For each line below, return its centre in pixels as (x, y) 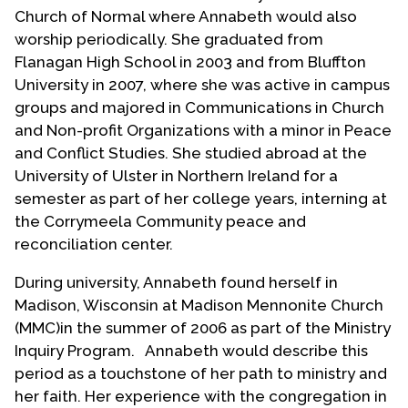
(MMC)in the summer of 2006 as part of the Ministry (203, 327)
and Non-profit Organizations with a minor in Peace (203, 130)
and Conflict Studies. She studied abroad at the (191, 153)
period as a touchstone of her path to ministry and (201, 373)
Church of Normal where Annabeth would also (186, 16)
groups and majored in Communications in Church (199, 107)
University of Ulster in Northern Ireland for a (176, 175)
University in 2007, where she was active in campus (202, 84)
